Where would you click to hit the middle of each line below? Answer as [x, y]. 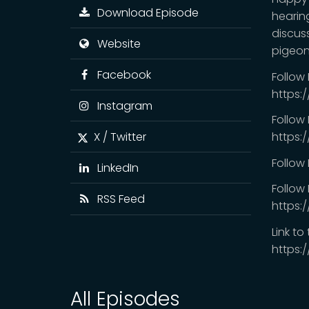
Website [116, 43]
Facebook [121, 74]
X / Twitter [117, 137]
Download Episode [145, 12]
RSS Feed [118, 199]
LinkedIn [115, 168]
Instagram [122, 106]
